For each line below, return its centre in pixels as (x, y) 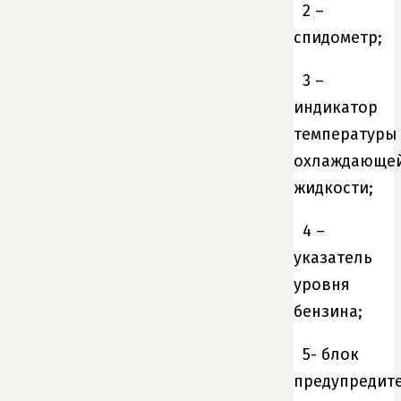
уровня (322, 285)
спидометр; (338, 38)
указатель (333, 258)
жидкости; (333, 188)
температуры (346, 135)
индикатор (336, 108)
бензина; (328, 312)
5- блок (331, 355)
